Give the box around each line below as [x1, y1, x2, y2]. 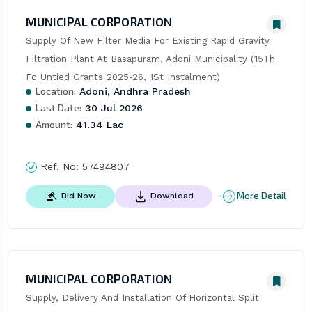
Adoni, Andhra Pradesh [75, 85, 191, 97]
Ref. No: [36, 160, 82, 172]
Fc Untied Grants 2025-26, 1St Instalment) [25, 71, 220, 82]
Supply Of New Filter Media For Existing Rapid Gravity [25, 35, 270, 46]
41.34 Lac [72, 118, 123, 130]
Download [150, 190, 194, 201]
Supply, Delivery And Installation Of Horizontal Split [25, 292, 259, 303]
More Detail [237, 190, 287, 202]
